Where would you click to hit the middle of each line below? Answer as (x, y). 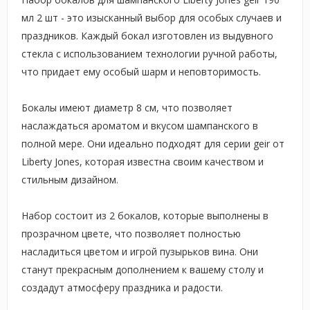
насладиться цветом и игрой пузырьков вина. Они (140, 252)
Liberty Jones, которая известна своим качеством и (143, 162)
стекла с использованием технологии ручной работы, (149, 54)
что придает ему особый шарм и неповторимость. (141, 72)
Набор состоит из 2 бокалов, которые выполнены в (145, 216)
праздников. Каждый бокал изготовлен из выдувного (147, 36)
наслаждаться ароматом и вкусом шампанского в (140, 126)
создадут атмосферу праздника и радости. (122, 288)
